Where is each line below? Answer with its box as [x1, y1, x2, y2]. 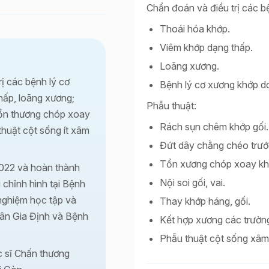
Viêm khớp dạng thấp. [160, 41, 253, 53]
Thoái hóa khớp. [160, 23, 230, 35]
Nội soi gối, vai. [160, 177, 225, 189]
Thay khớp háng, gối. [160, 195, 250, 207]
